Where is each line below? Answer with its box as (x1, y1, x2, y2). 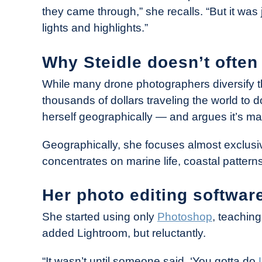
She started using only (42, 210, 157, 223)
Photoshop (157, 210, 212, 223)
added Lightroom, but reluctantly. (42, 226, 206, 239)
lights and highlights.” (42, 22, 148, 35)
